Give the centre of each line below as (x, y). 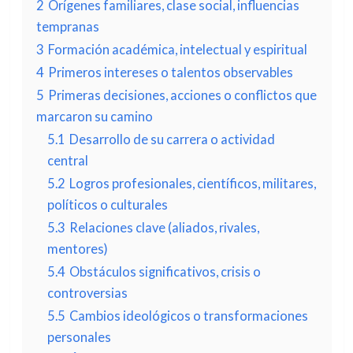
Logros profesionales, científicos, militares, (192, 183)
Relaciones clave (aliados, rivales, (164, 227)
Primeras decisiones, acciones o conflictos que (182, 95)
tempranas (67, 26)
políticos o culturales (107, 204)
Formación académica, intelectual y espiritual (177, 49)
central (67, 160)
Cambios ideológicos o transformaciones (188, 316)
